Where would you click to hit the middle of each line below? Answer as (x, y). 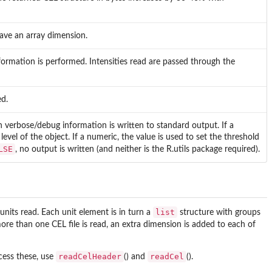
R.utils (178, 149)
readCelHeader (90, 257)
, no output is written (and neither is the (91, 149)
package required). (225, 149)
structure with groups (219, 213)
